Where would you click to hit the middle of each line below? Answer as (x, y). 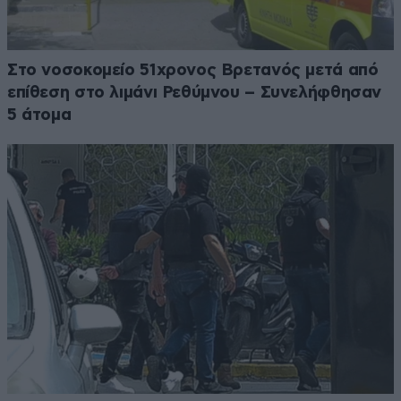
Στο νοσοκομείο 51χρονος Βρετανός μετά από (193, 71)
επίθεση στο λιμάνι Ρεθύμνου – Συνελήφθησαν (195, 93)
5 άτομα (39, 115)
